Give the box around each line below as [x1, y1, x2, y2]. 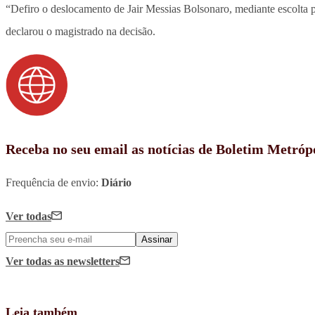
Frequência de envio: [6, 176, 101, 189]
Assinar [141, 234, 172, 245]
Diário [101, 176, 131, 189]
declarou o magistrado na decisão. [6, 25, 155, 38]
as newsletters [54, 255, 120, 268]
